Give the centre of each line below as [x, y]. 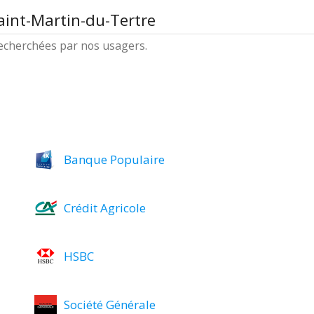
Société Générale [110, 305]
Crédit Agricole [105, 208]
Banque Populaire [115, 159]
